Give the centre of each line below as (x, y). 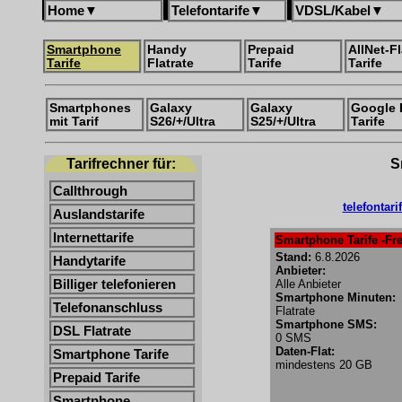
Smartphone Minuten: (335, 297)
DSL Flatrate (92, 331)
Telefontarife (210, 10)
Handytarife (89, 261)
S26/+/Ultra (183, 122)
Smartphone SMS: (326, 324)
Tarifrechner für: (121, 164)
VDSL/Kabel (333, 10)
